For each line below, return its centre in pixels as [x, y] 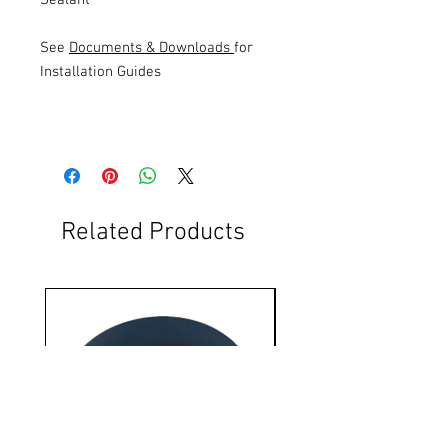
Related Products [153, 232]
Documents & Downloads [151, 47]
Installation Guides [100, 71]
